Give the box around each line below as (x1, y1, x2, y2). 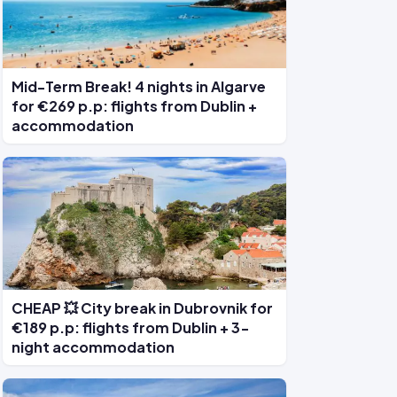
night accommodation (12, 338, 175, 356)
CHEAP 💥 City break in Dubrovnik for (12, 299, 273, 317)
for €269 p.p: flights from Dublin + (12, 97, 257, 115)
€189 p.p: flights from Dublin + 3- (12, 318, 250, 337)
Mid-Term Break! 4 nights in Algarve (12, 77, 266, 96)
